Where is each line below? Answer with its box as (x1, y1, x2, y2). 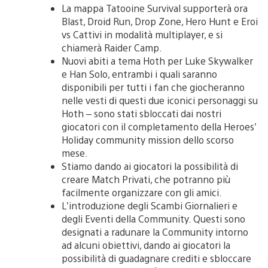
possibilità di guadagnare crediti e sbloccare (62, 251, 251, 264)
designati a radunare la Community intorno (62, 225, 248, 238)
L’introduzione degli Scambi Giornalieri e (62, 199, 237, 212)
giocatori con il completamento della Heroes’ (62, 120, 257, 133)
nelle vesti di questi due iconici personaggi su (62, 93, 258, 106)
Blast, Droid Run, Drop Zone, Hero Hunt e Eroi (62, 14, 258, 28)
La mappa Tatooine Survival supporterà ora (62, 1, 248, 14)
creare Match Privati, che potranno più (62, 172, 230, 185)
